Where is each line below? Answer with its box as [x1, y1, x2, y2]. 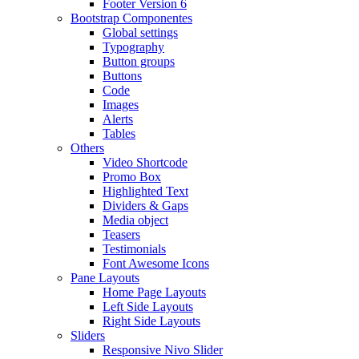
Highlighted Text [103, 184, 188, 198]
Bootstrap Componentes [71, 11, 192, 25]
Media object [103, 213, 168, 227]
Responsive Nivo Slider [103, 343, 223, 357]
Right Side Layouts [103, 314, 200, 328]
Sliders [71, 329, 105, 342]
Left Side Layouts [103, 300, 193, 313]
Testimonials [103, 242, 166, 256]
